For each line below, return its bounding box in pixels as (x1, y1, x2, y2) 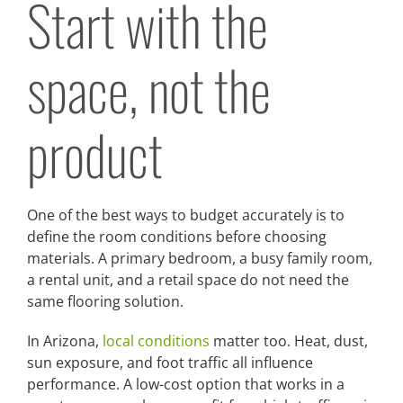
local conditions (103, 330, 210, 351)
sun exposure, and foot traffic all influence (27, 352, 313, 372)
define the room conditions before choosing (27, 226, 327, 246)
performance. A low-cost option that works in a (27, 373, 345, 394)
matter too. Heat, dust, (210, 330, 368, 351)
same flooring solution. (27, 291, 184, 311)
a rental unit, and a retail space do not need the (27, 269, 349, 290)
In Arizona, (27, 330, 103, 351)
